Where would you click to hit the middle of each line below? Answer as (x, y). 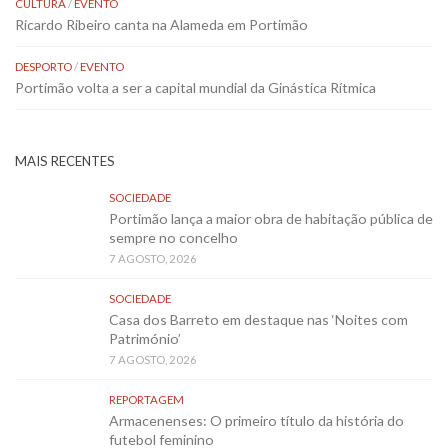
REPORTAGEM (146, 399)
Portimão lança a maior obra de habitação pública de (271, 218)
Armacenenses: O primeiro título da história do (256, 420)
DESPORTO (43, 66)
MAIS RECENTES (65, 160)
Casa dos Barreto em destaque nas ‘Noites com (258, 319)
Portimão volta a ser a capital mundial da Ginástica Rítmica (195, 87)
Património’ (145, 338)
